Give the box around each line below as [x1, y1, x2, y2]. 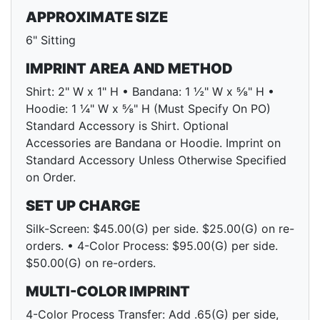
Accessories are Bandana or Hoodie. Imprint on [26, 136, 281, 151]
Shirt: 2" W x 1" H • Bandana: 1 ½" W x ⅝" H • [26, 84, 274, 99]
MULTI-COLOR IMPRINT [26, 283, 190, 301]
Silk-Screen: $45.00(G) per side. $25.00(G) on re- [26, 221, 294, 236]
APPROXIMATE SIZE [26, 9, 168, 26]
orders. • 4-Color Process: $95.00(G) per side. [26, 239, 278, 254]
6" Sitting [26, 33, 76, 48]
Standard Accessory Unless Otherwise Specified [26, 153, 286, 168]
